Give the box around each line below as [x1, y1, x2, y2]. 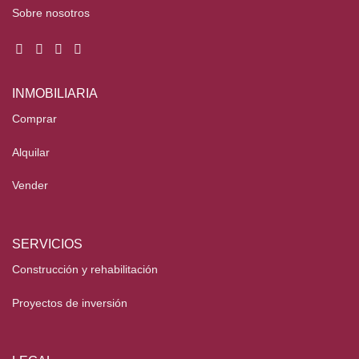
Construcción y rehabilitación [12, 263, 158, 276]
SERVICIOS [12, 237, 83, 251]
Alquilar [12, 145, 50, 159]
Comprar [12, 111, 57, 125]
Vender [12, 179, 48, 192]
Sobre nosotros [12, 6, 90, 20]
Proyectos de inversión [12, 296, 127, 309]
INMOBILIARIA [12, 86, 98, 100]
